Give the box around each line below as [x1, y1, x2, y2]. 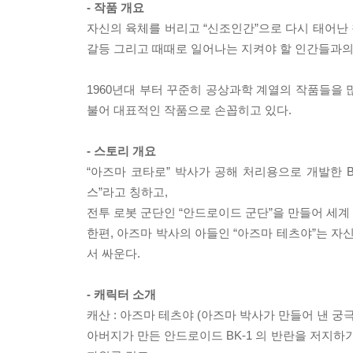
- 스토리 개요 [87, 144, 156, 158]
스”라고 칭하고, [87, 185, 168, 199]
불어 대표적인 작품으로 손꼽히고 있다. [87, 103, 292, 117]
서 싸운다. [87, 247, 140, 260]
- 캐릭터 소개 [87, 288, 156, 301]
